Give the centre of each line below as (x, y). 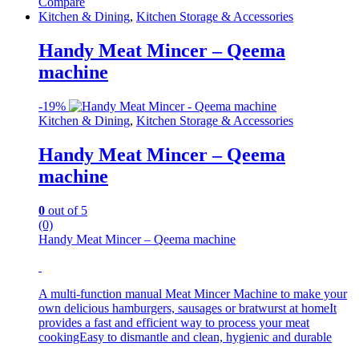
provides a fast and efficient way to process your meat (174, 322)
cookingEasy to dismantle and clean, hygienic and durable (185, 337)
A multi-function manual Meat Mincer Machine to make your (193, 293)
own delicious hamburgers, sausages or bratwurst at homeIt (188, 308)
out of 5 (66, 210)
